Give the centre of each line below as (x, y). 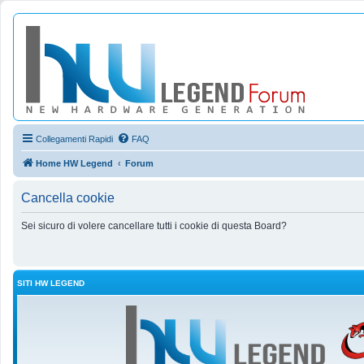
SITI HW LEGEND (51, 283)
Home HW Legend (74, 163)
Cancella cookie (68, 198)
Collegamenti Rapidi (74, 139)
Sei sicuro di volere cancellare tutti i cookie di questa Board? (154, 226)
